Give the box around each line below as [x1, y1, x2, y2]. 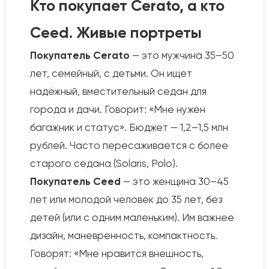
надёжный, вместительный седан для [30, 85, 207, 97]
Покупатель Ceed [30, 175, 121, 187]
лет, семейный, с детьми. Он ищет [30, 67, 192, 79]
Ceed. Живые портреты [30, 23, 202, 42]
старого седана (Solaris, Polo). [30, 157, 178, 169]
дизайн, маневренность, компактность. [30, 229, 217, 241]
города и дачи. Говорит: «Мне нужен [30, 103, 205, 115]
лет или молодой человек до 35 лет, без [30, 193, 222, 205]
